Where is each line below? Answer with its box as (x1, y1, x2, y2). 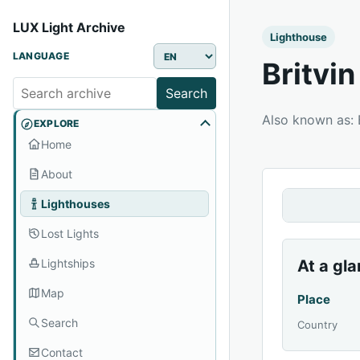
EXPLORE (34, 117, 80, 129)
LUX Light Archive (13, 19, 125, 35)
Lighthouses (41, 196, 110, 211)
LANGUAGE (13, 50, 69, 62)
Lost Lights (41, 226, 99, 240)
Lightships (41, 256, 95, 270)
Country (297, 318, 338, 331)
